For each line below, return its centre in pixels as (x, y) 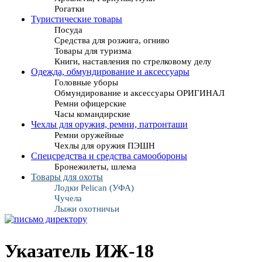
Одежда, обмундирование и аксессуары (110, 72)
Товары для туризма (93, 51)
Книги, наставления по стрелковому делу (133, 61)
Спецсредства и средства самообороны (109, 156)
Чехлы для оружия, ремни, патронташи (109, 125)
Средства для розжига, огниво (112, 40)
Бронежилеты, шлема (95, 167)
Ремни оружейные (89, 135)
